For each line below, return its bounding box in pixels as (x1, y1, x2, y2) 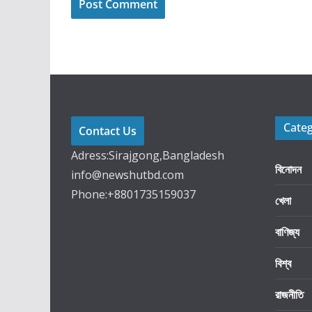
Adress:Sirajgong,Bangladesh (71, 148, 224, 163)
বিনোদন (275, 162, 302, 177)
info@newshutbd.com (71, 167, 184, 182)
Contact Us (79, 123, 136, 139)
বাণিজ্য (275, 224, 299, 240)
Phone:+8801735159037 (71, 187, 196, 202)
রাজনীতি (275, 287, 304, 302)
